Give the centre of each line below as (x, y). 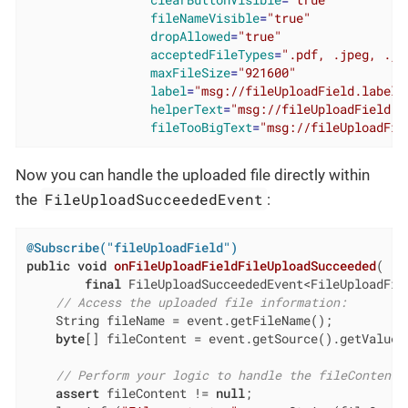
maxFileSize (190, 73)
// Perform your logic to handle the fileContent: (230, 375)
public (48, 266)
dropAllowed (190, 37)
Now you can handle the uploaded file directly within (193, 175)
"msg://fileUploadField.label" (299, 92)
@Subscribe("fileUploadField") (132, 248)
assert (77, 393)
